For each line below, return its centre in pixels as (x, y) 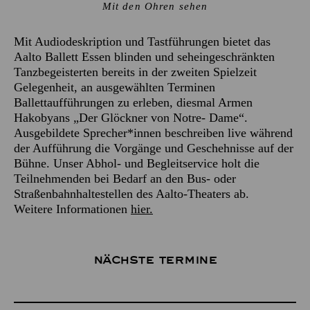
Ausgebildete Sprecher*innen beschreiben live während (153, 133)
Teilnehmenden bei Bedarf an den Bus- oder (125, 179)
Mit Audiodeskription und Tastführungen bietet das (142, 42)
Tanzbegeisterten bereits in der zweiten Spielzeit (135, 72)
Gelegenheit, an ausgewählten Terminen (115, 87)
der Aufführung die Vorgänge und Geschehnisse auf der (154, 148)
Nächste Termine (155, 260)
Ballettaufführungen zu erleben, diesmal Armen (133, 102)
